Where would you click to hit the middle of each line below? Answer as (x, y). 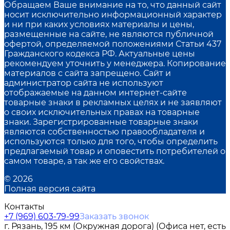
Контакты (24, 206)
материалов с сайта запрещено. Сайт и (88, 73)
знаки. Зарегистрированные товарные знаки (101, 122)
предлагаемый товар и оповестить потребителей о (115, 151)
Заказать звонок (114, 216)
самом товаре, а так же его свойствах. (84, 161)
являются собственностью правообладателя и (104, 131)
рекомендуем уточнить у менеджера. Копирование (115, 63)
